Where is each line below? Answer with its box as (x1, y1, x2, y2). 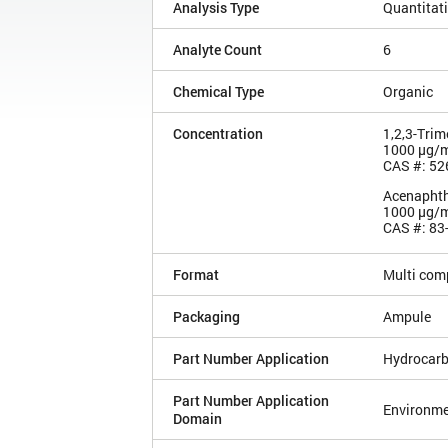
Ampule (383, 307, 431, 327)
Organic (383, 82, 433, 102)
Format (173, 265, 219, 285)
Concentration (173, 124, 263, 144)
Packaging (173, 307, 240, 327)
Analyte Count (173, 40, 262, 60)
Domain (173, 409, 222, 429)
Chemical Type (173, 82, 264, 102)
